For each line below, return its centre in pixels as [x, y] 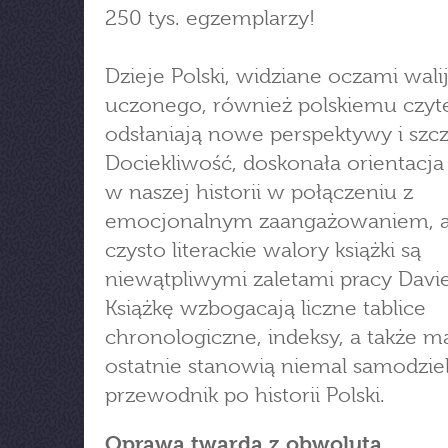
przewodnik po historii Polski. [245, 395]
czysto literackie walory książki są [263, 250]
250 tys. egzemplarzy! [210, 18]
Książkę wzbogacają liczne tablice [265, 308]
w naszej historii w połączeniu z [259, 192]
